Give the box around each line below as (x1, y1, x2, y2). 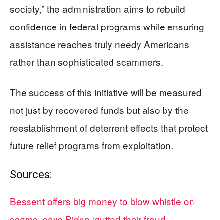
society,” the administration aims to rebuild (10, 2, 185, 15)
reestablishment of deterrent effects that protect (10, 121, 208, 134)
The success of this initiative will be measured (10, 85, 202, 99)
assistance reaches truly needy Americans (10, 37, 189, 51)
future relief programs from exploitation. (10, 138, 173, 152)
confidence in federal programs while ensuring (10, 20, 204, 33)
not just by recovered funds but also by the (10, 103, 189, 116)
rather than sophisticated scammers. (10, 55, 163, 68)
